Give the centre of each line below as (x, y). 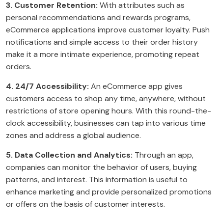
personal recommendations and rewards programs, (98, 18)
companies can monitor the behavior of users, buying (101, 167)
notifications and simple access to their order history (102, 42)
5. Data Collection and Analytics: (69, 155)
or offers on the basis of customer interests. (85, 204)
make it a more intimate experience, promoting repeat (103, 55)
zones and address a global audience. (73, 136)
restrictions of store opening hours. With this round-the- (109, 111)
